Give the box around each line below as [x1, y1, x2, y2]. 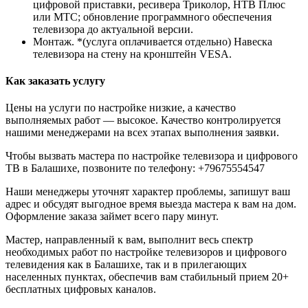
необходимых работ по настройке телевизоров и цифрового [5, 246, 287, 258]
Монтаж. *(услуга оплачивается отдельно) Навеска [33, 35, 272, 47]
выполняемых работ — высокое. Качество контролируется [5, 114, 280, 126]
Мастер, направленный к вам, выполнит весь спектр [5, 234, 253, 246]
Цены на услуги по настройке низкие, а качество [5, 102, 236, 114]
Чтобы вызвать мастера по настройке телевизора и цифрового [5, 150, 298, 162]
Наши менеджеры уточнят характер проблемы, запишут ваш [5, 186, 290, 198]
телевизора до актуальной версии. [33, 23, 193, 35]
